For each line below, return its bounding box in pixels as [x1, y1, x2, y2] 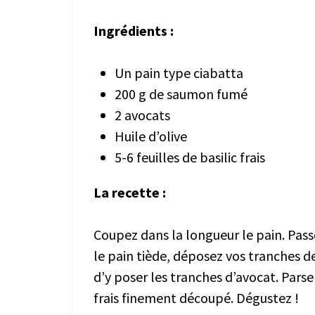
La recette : [94, 183, 166, 201]
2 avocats [115, 105, 170, 124]
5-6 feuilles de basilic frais [115, 148, 265, 166]
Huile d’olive [115, 127, 187, 145]
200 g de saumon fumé [115, 84, 247, 103]
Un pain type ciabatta [115, 63, 243, 82]
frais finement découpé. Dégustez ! [94, 288, 299, 307]
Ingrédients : [94, 21, 176, 39]
